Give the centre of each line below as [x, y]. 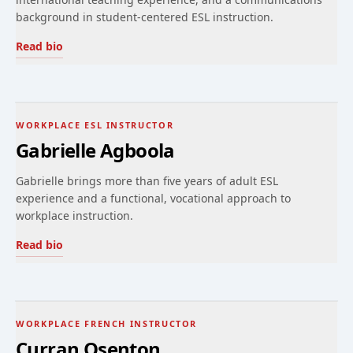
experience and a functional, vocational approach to [153, 198]
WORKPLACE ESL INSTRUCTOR [95, 125]
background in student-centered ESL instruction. [145, 17]
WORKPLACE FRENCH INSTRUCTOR [107, 323]
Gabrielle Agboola [95, 150]
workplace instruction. [74, 216]
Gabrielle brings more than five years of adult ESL [147, 181]
